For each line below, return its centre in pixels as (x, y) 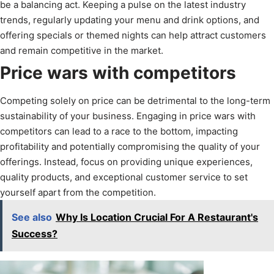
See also (32, 217)
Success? (35, 234)
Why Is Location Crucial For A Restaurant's (157, 217)
